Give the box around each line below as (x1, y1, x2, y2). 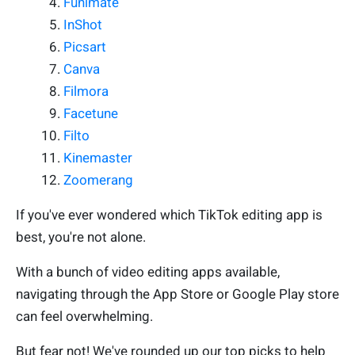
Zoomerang (63, 171, 133, 188)
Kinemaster (63, 149, 132, 166)
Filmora (63, 82, 109, 99)
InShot (63, 16, 102, 32)
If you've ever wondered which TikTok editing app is (16, 206, 323, 223)
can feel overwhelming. (16, 307, 153, 324)
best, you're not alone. (16, 228, 146, 245)
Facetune (63, 105, 118, 121)
